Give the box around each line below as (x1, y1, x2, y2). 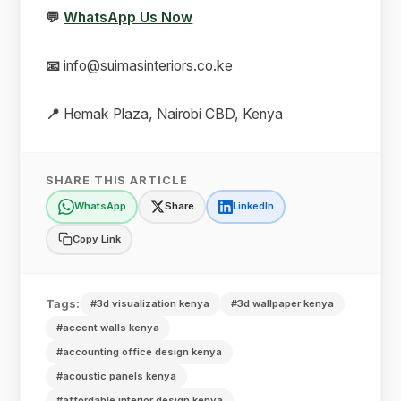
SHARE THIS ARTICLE (46, 173, 188, 187)
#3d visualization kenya (90, 296, 210, 310)
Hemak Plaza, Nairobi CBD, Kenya (60, 105, 284, 123)
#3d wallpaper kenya (231, 296, 335, 310)
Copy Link (72, 233, 121, 246)
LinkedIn (232, 200, 274, 213)
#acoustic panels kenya (56, 369, 177, 382)
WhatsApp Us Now (64, 8, 193, 26)
